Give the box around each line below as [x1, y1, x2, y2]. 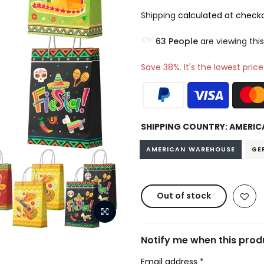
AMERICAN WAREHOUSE [146, 145, 236, 154]
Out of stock [157, 190, 211, 202]
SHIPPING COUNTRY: [141, 121, 229, 133]
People [169, 35, 198, 47]
